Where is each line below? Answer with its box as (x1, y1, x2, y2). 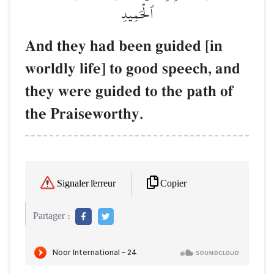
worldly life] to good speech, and (25, 59, 240, 78)
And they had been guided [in (25, 36, 223, 56)
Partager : (33, 211, 70, 222)
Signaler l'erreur (57, 179, 116, 190)
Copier (160, 178, 187, 189)
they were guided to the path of (25, 81, 233, 101)
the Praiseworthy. (25, 104, 143, 124)
